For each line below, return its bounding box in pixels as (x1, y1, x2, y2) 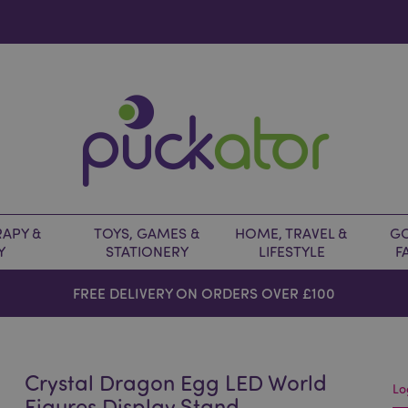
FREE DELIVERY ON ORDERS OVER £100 (72, 283, 335, 302)
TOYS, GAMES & (93, 224, 200, 242)
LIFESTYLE (258, 242, 325, 260)
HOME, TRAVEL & (235, 224, 348, 242)
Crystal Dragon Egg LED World (25, 368, 328, 396)
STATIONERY (105, 242, 189, 260)
